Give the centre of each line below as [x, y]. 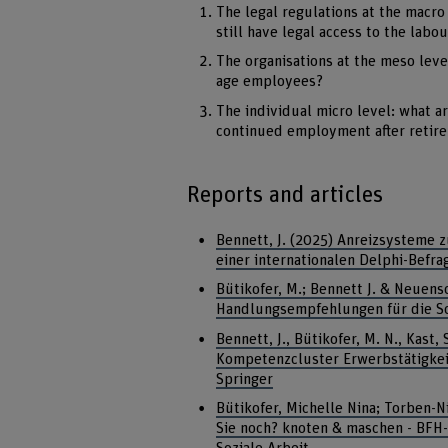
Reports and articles [285, 195]
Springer [244, 379]
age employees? [269, 82]
